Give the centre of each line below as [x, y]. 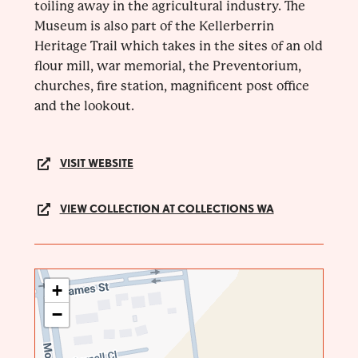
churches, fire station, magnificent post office [171, 86]
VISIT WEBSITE [96, 163]
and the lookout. [84, 106]
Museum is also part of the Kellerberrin [154, 26]
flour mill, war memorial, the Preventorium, [167, 66]
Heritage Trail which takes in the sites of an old [178, 46]
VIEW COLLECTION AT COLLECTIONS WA [167, 209]
